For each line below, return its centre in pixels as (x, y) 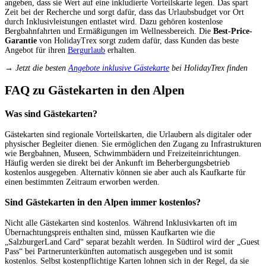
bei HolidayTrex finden (208, 68)
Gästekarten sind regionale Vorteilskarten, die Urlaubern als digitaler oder (128, 134)
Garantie (21, 40)
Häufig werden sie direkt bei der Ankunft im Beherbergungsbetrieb (117, 163)
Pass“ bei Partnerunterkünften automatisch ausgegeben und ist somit (119, 251)
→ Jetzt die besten (37, 68)
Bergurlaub (86, 50)
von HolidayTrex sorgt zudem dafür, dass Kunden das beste (138, 40)
